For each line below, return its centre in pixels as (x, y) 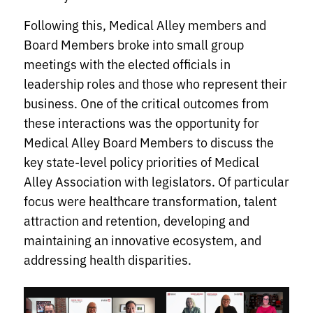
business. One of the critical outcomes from (146, 103)
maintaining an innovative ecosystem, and (143, 240)
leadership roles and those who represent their (155, 83)
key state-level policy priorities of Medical (141, 162)
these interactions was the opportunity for (141, 123)
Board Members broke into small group (134, 44)
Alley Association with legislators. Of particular (156, 181)
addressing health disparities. (109, 260)
